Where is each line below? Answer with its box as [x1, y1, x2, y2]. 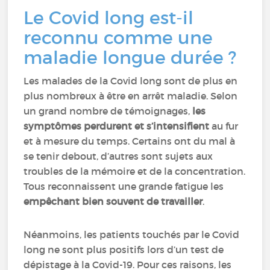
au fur [209, 120, 239, 132]
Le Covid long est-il [24, 7, 194, 29]
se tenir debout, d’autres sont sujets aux [24, 150, 213, 162]
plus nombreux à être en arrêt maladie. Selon [24, 90, 238, 102]
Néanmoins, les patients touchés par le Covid [24, 228, 240, 240]
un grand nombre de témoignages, [24, 105, 193, 117]
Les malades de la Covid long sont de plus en [24, 75, 238, 87]
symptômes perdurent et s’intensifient [24, 120, 210, 132]
